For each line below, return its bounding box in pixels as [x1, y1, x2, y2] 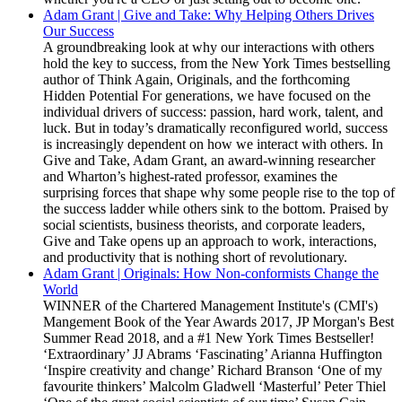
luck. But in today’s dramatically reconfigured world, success [43, 120, 388, 135]
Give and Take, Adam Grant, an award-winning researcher [43, 153, 375, 168]
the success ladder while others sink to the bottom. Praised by [43, 201, 389, 216]
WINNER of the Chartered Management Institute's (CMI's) [43, 298, 378, 313]
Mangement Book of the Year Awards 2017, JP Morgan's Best [43, 314, 394, 329]
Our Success [43, 23, 114, 39]
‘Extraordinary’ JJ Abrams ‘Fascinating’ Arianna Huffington [43, 346, 382, 362]
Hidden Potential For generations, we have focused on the [43, 88, 371, 103]
